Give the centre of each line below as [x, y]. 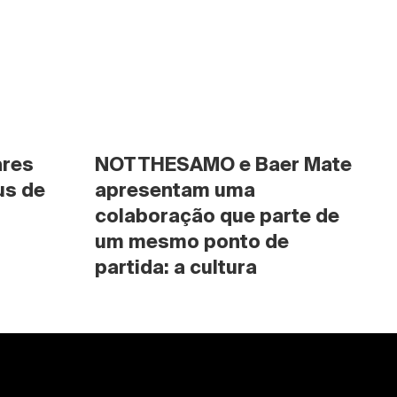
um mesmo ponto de [192, 241]
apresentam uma [175, 190]
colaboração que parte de [217, 215]
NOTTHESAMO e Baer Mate [223, 164]
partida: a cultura [176, 267]
